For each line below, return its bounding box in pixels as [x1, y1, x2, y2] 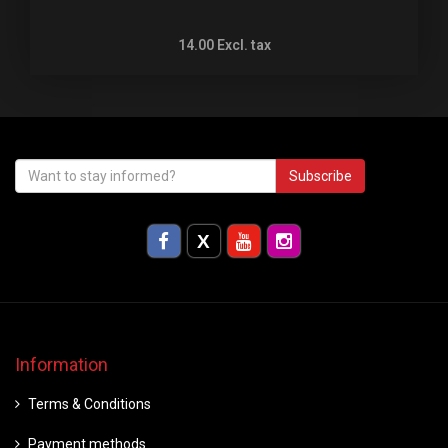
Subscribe [289, 168, 352, 184]
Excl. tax [216, 37, 271, 53]
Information [15, 354, 108, 376]
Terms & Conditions [28, 396, 151, 413]
